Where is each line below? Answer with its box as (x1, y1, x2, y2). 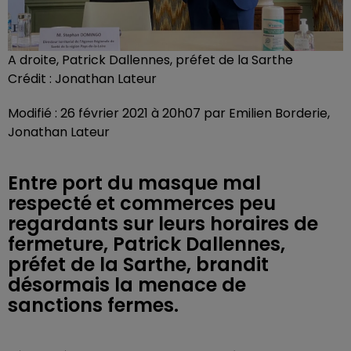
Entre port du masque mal (8, 169, 261, 196)
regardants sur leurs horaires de (8, 210, 318, 237)
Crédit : (8, 69, 55, 88)
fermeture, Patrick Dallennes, (8, 230, 285, 257)
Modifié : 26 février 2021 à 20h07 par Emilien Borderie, (8, 103, 330, 122)
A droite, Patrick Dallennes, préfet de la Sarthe (8, 50, 293, 69)
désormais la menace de (8, 271, 246, 298)
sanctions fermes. (8, 291, 179, 318)
